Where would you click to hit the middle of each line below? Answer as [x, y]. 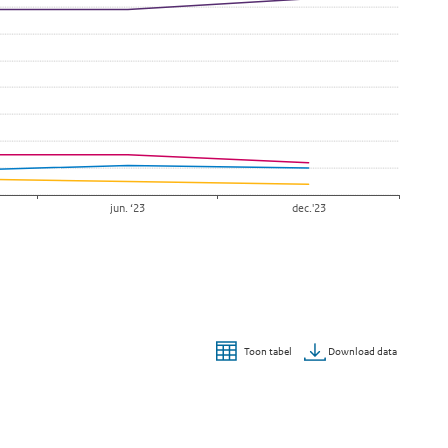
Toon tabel [268, 351]
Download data [361, 351]
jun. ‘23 [128, 208]
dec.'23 [308, 208]
